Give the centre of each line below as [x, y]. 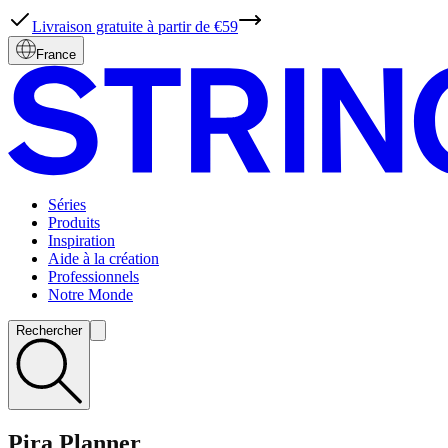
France [56, 54]
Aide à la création [103, 258]
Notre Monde [90, 294]
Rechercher [49, 330]
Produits [74, 222]
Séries [67, 204]
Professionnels [93, 276]
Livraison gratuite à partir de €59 [135, 26]
